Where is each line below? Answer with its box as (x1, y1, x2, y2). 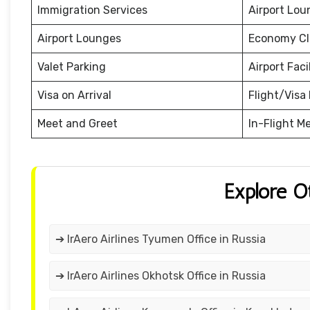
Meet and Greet (37, 117, 118, 131)
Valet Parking (37, 60, 106, 74)
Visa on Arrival (37, 89, 111, 102)
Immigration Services (37, 3, 147, 17)
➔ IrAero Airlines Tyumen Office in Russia (55, 232, 266, 246)
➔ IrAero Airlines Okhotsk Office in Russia (55, 269, 266, 283)
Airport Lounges (37, 32, 121, 46)
